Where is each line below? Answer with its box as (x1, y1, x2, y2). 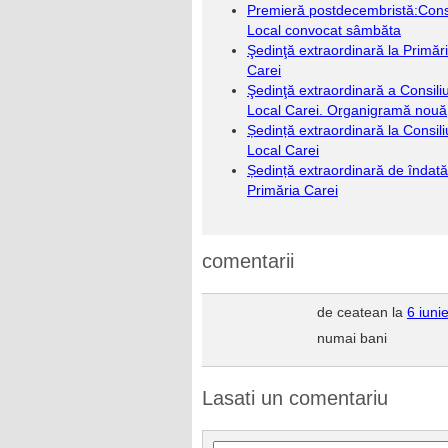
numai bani (317, 330, 387, 346)
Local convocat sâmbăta (247, 22, 401, 38)
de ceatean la (317, 304, 407, 320)
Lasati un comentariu (202, 387, 388, 409)
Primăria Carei (247, 182, 338, 198)
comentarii (202, 250, 294, 272)
